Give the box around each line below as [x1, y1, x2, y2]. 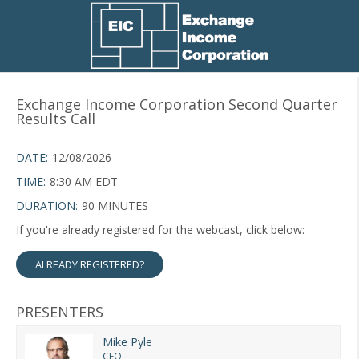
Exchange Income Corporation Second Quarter [16, 95, 337, 114]
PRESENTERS [16, 302, 103, 321]
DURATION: [16, 198, 78, 213]
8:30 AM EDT [50, 174, 118, 189]
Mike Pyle [103, 334, 152, 349]
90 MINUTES [82, 198, 148, 213]
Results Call [16, 109, 95, 128]
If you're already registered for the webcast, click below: [16, 222, 305, 237]
